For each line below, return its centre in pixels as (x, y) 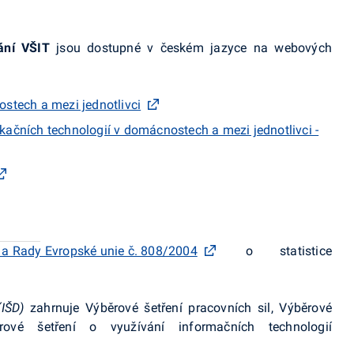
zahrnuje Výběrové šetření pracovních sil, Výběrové (178, 308)
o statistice (275, 251)
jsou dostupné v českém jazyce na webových (190, 48)
